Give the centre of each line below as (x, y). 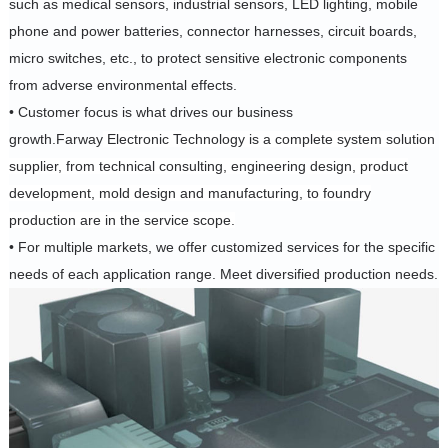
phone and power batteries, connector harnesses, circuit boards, (212, 30)
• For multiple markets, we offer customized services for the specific (221, 246)
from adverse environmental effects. (122, 84)
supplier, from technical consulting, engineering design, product (208, 165)
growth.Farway (55, 138)
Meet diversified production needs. (326, 273)
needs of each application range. (112, 273)
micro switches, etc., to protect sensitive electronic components (207, 57)
